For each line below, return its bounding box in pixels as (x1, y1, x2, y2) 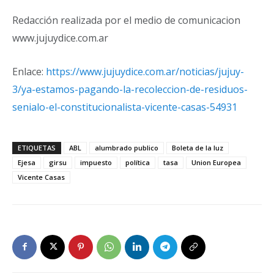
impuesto (80, 157, 112, 167)
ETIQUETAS (18, 143, 56, 152)
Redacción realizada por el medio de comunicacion (12, 13, 240, 27)
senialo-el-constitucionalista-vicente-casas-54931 (12, 100, 237, 114)
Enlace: (12, 64, 46, 78)
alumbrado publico (95, 143, 158, 152)
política (125, 157, 150, 167)
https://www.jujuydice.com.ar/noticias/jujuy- (46, 64, 244, 78)
